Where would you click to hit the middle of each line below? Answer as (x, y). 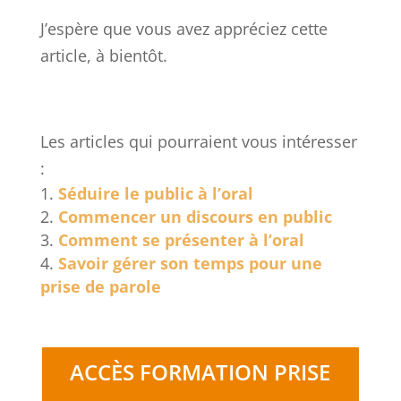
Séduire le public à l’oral (155, 194)
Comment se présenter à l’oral (181, 240)
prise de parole (100, 287)
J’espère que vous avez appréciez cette (183, 29)
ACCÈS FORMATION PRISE (200, 371)
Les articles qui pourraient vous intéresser (198, 142)
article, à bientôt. (103, 56)
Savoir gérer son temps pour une (190, 264)
